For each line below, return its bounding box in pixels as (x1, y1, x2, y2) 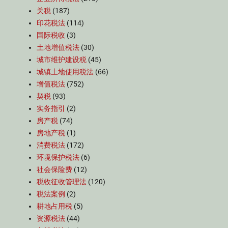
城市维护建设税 (37, 55, 87, 64)
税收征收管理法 (37, 178, 87, 186)
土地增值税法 (37, 43, 79, 51)
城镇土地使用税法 (37, 68, 94, 76)
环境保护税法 (37, 153, 79, 161)
